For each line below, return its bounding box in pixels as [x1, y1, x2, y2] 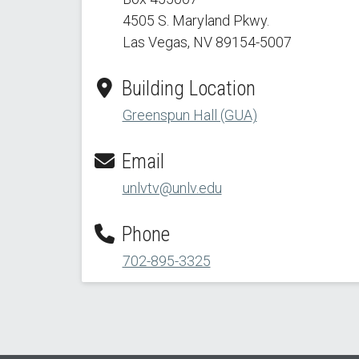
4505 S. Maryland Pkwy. [122, 12, 269, 30]
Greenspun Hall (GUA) [122, 107, 257, 124]
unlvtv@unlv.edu [122, 179, 222, 197]
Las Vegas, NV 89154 [122, 34, 256, 51]
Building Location [116, 77, 256, 101]
